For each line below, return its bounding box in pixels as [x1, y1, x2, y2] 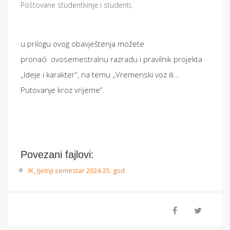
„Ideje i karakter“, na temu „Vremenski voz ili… [21, 69, 179, 80]
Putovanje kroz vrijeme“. [21, 85, 105, 95]
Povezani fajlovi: [21, 149, 94, 160]
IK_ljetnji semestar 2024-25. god [28, 166, 125, 175]
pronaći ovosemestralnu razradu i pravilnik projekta [21, 54, 202, 64]
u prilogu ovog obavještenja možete [21, 39, 144, 49]
